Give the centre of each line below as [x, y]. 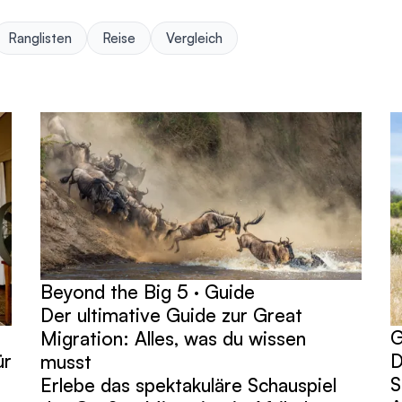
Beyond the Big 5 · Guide [148, 292]
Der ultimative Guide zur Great [172, 315]
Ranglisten [40, 38]
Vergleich [194, 38]
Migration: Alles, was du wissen [174, 339]
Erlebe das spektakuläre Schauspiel [189, 385]
